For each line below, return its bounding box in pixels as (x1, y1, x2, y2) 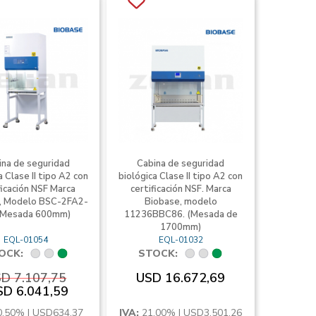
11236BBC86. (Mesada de (123, 208, 238, 221)
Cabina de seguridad (137, 157, 225, 170)
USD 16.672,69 (136, 269, 226, 286)
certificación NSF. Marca (130, 183, 231, 195)
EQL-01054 (4, 234, 49, 245)
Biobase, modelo (144, 195, 217, 208)
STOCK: (138, 247, 178, 260)
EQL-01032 (158, 234, 203, 245)
